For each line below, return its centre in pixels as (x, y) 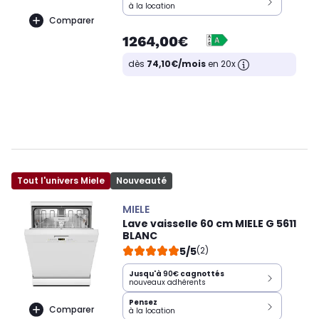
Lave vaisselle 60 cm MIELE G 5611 (209, 224)
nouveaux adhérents (167, 283)
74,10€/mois (176, 64)
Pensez (143, 303)
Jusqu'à (146, 274)
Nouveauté (141, 181)
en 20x (222, 64)
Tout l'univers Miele (61, 181)
